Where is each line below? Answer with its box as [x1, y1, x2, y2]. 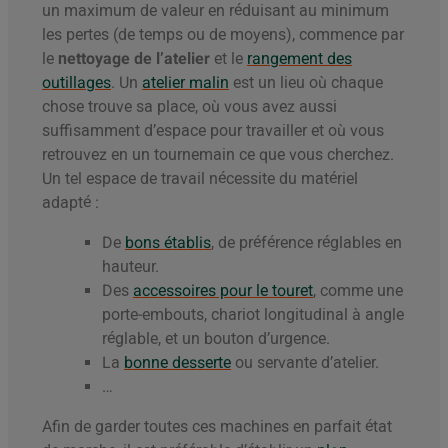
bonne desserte [124, 353, 231, 373]
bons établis [125, 233, 211, 253]
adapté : [42, 193, 99, 213]
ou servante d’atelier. [231, 353, 379, 373]
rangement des [247, 49, 352, 69]
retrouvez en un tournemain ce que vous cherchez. [42, 145, 394, 165]
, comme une [313, 281, 403, 301]
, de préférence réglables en [211, 233, 402, 253]
